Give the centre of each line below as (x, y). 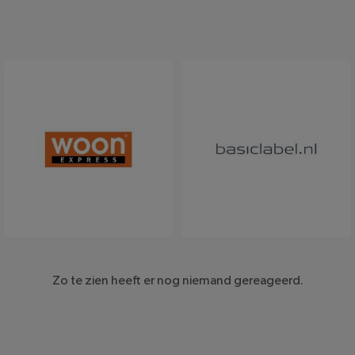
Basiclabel (266, 190)
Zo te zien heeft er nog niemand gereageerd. (177, 281)
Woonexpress (89, 190)
